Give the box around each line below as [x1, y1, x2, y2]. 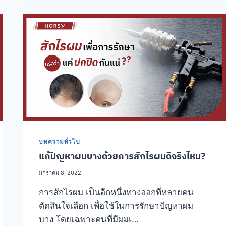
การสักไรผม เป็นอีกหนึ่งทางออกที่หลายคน [39, 187, 194, 198]
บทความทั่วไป [39, 138, 80, 146]
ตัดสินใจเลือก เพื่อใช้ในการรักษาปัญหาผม [39, 201, 194, 211]
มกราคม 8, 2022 [39, 169, 82, 177]
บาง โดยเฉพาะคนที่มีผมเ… [39, 214, 139, 225]
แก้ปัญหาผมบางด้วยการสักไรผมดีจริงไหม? [39, 150, 206, 162]
